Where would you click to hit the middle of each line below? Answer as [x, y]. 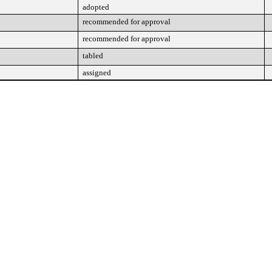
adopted [96, 7]
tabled [93, 56]
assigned [97, 73]
